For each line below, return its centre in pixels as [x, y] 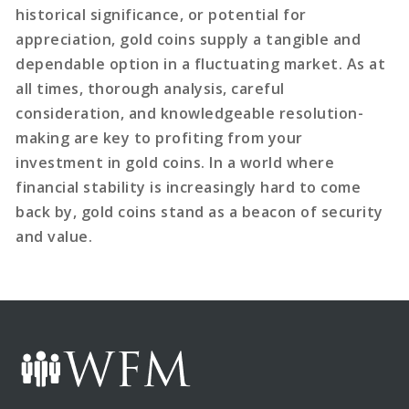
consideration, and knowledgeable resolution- [190, 113]
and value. [54, 236]
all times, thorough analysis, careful [150, 88]
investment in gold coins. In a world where [175, 162]
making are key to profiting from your [159, 137]
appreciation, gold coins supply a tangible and [189, 39]
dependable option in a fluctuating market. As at [201, 63]
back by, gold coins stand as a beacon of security [199, 211]
